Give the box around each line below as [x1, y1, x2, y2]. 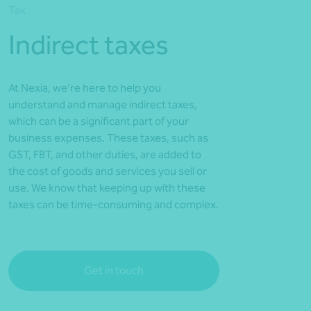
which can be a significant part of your [8, 115, 189, 128]
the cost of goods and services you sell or [8, 165, 207, 178]
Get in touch [84, 264, 144, 277]
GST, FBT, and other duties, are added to [8, 148, 201, 161]
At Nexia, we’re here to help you [8, 81, 161, 94]
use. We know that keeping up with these [8, 181, 205, 194]
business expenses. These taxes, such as [8, 131, 208, 144]
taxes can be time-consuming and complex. [8, 198, 219, 211]
